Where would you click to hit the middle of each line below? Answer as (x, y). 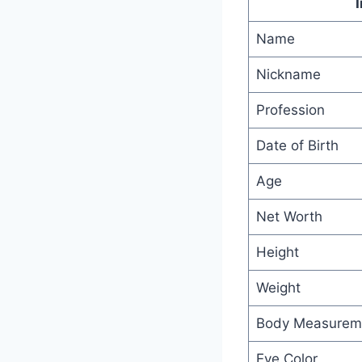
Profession (290, 109)
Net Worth (289, 216)
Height (277, 252)
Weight (278, 287)
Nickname (288, 74)
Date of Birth (297, 145)
